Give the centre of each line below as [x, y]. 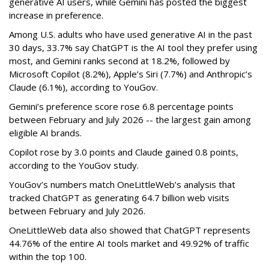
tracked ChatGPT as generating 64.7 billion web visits [119, 197]
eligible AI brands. [45, 132]
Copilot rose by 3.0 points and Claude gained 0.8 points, [124, 152]
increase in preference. [56, 15]
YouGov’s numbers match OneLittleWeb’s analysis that [122, 184]
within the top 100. [48, 256]
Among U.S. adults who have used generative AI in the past [131, 34]
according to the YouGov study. [74, 165]
